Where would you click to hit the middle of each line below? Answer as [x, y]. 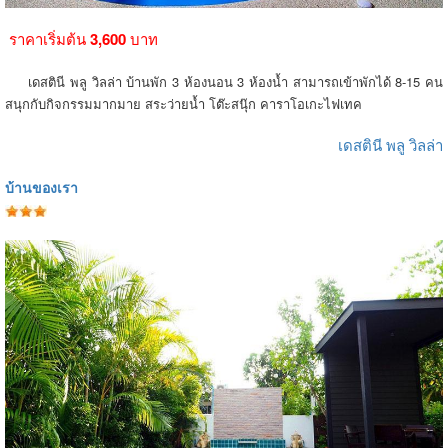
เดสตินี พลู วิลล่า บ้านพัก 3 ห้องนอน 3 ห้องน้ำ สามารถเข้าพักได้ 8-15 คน [224, 81]
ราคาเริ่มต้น [45, 38]
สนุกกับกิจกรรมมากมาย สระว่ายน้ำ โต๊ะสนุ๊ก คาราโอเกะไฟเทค [183, 103]
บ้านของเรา [41, 186]
